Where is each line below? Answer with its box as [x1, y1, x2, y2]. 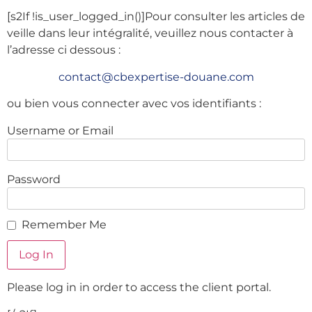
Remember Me [22, 218, 107, 232]
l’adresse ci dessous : [7, 43, 120, 57]
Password [7, 173, 61, 187]
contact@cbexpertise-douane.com [58, 70, 254, 84]
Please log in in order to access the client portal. [7, 281, 271, 295]
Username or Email [7, 124, 114, 138]
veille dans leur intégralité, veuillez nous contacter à [7, 26, 293, 40]
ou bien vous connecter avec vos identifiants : [7, 96, 261, 110]
